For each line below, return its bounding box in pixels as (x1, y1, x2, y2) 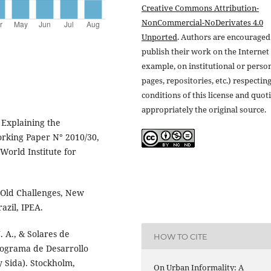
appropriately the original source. (142, 103, 266, 115)
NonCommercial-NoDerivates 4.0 (142, 16, 263, 28)
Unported (142, 31, 177, 42)
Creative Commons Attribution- (142, 2, 259, 13)
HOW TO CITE (154, 231, 208, 241)
